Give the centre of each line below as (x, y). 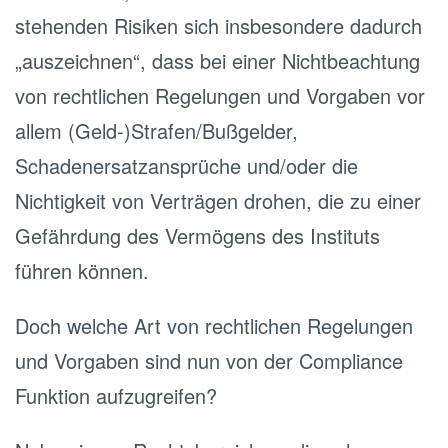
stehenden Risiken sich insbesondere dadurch (218, 25)
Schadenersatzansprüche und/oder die (186, 165)
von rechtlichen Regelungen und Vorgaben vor (220, 95)
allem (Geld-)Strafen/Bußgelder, (156, 130)
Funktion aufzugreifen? (116, 395)
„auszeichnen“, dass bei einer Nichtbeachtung (217, 60)
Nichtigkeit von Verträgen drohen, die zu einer (218, 200)
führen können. (82, 270)
